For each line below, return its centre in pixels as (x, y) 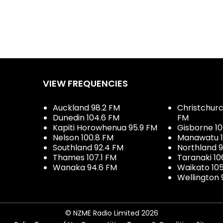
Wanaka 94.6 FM (85, 167)
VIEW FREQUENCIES (85, 83)
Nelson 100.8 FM (83, 137)
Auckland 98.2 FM (86, 108)
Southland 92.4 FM (88, 147)
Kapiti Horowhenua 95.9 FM (105, 127)
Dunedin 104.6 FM (86, 117)
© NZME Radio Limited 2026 (111, 213)
